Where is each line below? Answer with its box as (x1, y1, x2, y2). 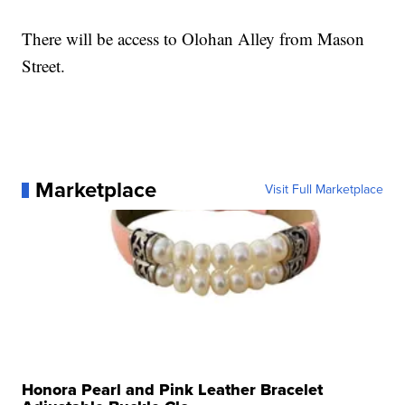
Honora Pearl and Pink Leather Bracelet (22, 378, 324, 402)
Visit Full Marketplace (264, 180, 383, 200)
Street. (22, 54, 66, 78)
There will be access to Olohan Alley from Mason (22, 27, 365, 51)
